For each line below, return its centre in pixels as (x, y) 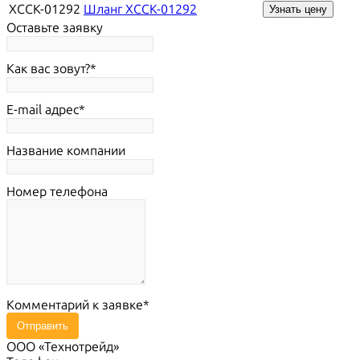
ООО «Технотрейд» (63, 347)
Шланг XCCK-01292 (140, 10)
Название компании (66, 151)
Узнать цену (298, 10)
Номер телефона (57, 192)
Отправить (43, 326)
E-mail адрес (43, 110)
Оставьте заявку (55, 28)
